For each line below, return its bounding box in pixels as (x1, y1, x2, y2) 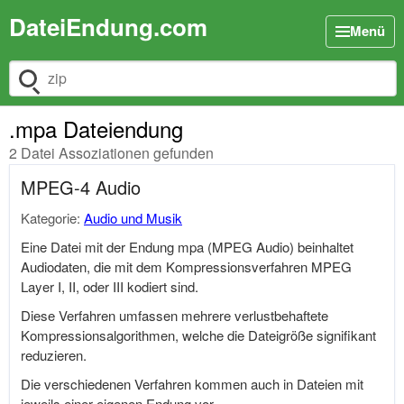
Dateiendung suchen (9, 78, 130, 97)
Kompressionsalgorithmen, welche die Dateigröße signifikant (21, 326, 376, 344)
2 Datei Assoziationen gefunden (9, 142, 214, 163)
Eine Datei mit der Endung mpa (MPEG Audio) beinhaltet (21, 237, 353, 256)
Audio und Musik (84, 208, 182, 227)
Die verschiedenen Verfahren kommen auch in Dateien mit (21, 374, 363, 393)
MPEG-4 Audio (21, 174, 141, 200)
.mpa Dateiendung (9, 113, 183, 144)
